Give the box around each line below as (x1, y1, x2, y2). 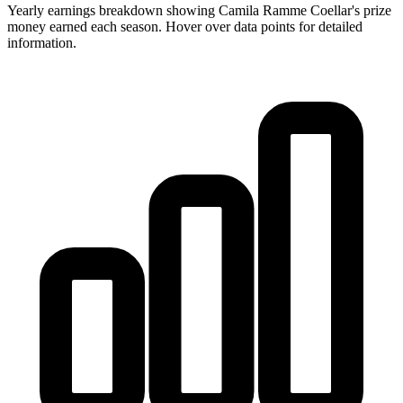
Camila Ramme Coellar (219, 2, 352, 18)
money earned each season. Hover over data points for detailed (7, 18, 363, 34)
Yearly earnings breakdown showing (7, 2, 219, 18)
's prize (352, 2, 391, 18)
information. (7, 34, 76, 50)
